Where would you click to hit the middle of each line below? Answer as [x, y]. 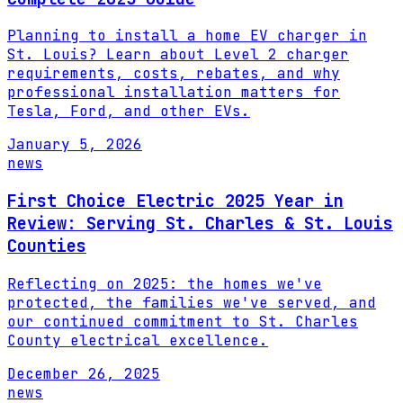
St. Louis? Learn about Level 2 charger [178, 55]
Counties [47, 246]
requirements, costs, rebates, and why [174, 74]
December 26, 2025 [84, 373]
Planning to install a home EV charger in [187, 36]
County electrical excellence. [138, 340]
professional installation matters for [174, 93]
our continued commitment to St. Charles [183, 321]
